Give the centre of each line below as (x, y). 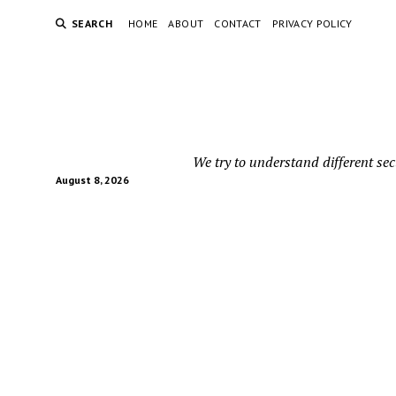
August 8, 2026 (92, 180)
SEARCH (91, 23)
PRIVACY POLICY (312, 23)
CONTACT (238, 23)
